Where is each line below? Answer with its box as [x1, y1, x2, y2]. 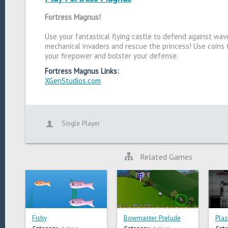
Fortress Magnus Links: [45, 66, 119, 76]
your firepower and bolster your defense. [45, 51, 178, 61]
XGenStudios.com [45, 76, 101, 86]
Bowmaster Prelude [124, 213, 181, 223]
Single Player [60, 118, 100, 128]
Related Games [138, 151, 192, 162]
